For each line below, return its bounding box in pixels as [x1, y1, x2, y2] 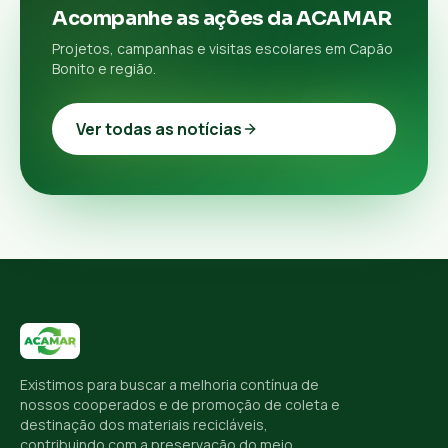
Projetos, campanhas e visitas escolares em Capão [52, 38, 393, 58]
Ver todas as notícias [76, 117, 242, 140]
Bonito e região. [52, 58, 156, 78]
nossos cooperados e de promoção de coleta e [20, 394, 340, 414]
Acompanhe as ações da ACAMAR [52, 5, 392, 31]
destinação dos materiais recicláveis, [20, 414, 268, 434]
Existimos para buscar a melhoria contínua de [20, 374, 319, 394]
